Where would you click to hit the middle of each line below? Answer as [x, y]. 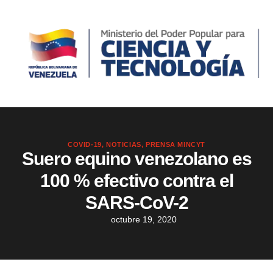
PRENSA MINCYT [175, 145]
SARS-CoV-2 [136, 203]
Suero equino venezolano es [136, 159]
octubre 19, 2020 [144, 220]
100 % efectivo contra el [136, 181]
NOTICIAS [124, 145]
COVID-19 [85, 145]
